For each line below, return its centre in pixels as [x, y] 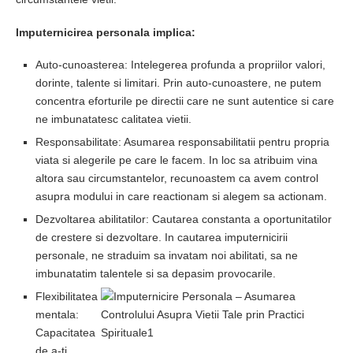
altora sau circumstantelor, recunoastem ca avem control [177, 178]
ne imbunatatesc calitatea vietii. [113, 119]
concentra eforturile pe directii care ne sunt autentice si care [185, 101]
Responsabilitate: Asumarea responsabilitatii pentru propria [182, 142]
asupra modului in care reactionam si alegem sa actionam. [181, 196]
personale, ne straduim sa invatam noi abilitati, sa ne [167, 255]
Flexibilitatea [67, 296]
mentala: [57, 314]
